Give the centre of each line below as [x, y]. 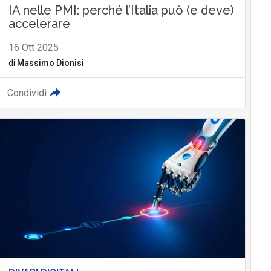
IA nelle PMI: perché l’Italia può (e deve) [121, 11]
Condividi [27, 93]
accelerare [39, 24]
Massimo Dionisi [50, 63]
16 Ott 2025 [33, 48]
